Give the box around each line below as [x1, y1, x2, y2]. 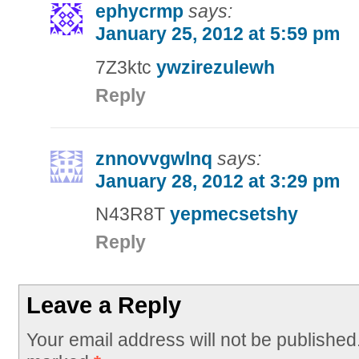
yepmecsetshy [169, 204, 298, 225]
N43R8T [95, 204, 170, 225]
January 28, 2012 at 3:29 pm [95, 170, 340, 192]
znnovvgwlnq [95, 147, 212, 169]
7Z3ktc [95, 56, 156, 78]
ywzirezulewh [155, 56, 275, 78]
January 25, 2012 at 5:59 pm [95, 23, 340, 45]
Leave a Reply [26, 292, 182, 319]
